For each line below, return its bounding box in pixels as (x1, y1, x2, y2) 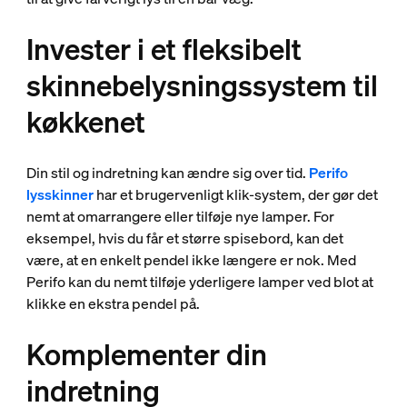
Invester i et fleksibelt (25, 29, 302, 68)
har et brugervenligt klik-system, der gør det (93, 184, 378, 204)
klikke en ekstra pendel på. (25, 293, 200, 313)
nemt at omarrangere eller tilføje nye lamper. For (25, 205, 334, 226)
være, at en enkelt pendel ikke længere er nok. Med (25, 249, 356, 270)
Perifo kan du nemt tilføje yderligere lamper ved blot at (25, 271, 373, 292)
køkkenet (25, 102, 145, 141)
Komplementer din (25, 334, 267, 373)
